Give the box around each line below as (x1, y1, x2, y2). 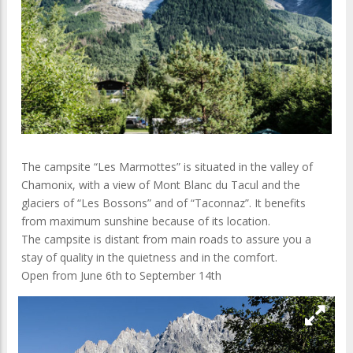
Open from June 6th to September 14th (21, 268, 221, 284)
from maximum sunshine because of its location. (21, 214, 270, 229)
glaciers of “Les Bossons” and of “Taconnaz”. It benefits (21, 195, 306, 211)
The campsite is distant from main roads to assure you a (21, 232, 311, 247)
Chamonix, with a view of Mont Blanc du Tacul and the (21, 177, 300, 193)
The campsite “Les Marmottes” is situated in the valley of (21, 159, 313, 175)
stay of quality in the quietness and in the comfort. (21, 250, 277, 266)
